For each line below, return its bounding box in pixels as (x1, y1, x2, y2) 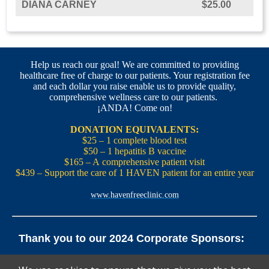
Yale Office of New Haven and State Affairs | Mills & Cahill (12, 256, 257, 266)
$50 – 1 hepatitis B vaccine (83, 146, 186, 156)
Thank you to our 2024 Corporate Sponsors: (19, 232, 250, 244)
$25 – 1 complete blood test (82, 135, 187, 145)
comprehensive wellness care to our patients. (49, 92, 220, 102)
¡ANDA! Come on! (97, 103, 172, 113)
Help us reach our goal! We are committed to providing (30, 59, 239, 70)
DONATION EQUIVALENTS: (70, 124, 199, 134)
